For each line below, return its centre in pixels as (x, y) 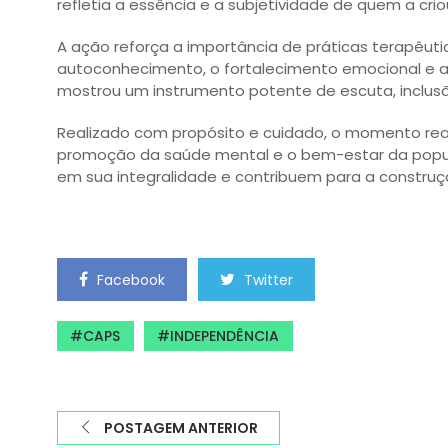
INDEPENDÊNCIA (224, 336)
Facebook (131, 280)
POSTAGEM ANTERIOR (181, 428)
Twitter (268, 280)
